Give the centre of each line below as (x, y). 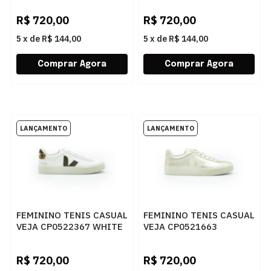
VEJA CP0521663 (181, 227)
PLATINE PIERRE (180, 238)
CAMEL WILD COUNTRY (66, 238)
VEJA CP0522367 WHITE (69, 227)
